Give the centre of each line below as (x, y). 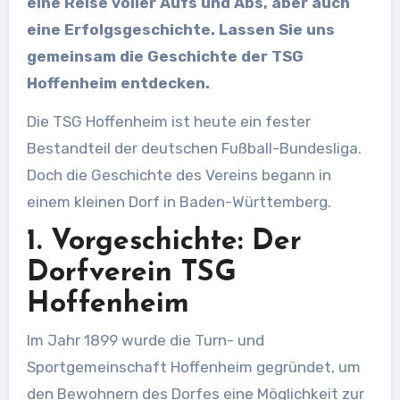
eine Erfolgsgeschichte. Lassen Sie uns (180, 30)
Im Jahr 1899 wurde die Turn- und (145, 340)
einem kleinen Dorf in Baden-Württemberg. (179, 202)
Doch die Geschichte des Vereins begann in (179, 175)
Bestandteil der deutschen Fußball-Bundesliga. (194, 149)
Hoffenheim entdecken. (118, 83)
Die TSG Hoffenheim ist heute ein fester (168, 122)
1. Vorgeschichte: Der (164, 242)
